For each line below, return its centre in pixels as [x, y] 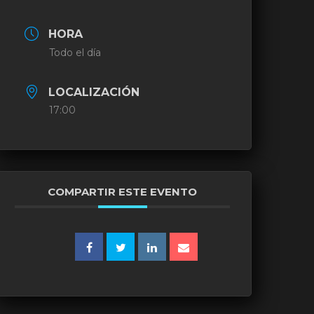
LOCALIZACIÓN [94, 93]
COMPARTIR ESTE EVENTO [123, 192]
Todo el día [75, 53]
